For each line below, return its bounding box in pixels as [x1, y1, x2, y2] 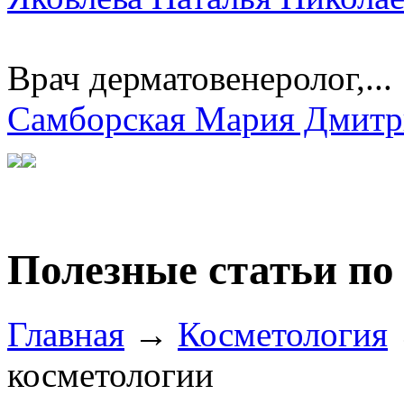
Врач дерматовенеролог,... [7, 58, 392, 97]
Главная [7, 314, 124, 353]
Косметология [178, 314, 388, 353]
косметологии [7, 354, 214, 394]
